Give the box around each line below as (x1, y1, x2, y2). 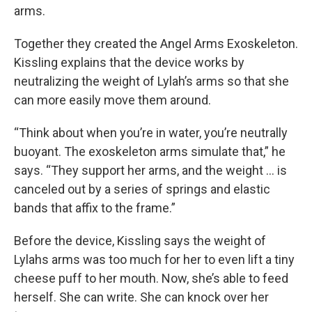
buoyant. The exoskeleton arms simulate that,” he (14, 144, 286, 159)
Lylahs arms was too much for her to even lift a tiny (14, 252, 295, 267)
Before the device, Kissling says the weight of (14, 233, 266, 249)
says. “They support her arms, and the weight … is (14, 163, 287, 178)
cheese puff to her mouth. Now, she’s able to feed (14, 271, 288, 286)
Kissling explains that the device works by (14, 55, 244, 70)
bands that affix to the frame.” (14, 201, 175, 216)
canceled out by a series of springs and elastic (14, 182, 270, 197)
